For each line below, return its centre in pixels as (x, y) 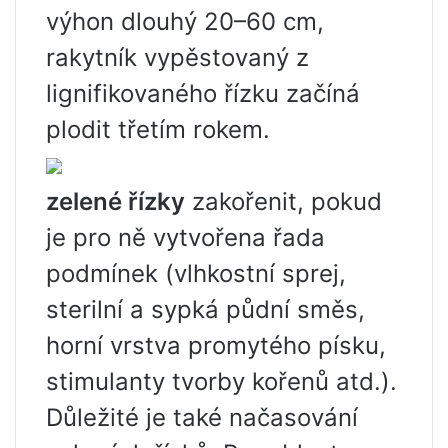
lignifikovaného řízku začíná (203, 93)
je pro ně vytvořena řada (185, 237)
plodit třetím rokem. (158, 129)
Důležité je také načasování (202, 417)
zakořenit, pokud (283, 201)
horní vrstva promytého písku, (216, 345)
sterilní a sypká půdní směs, (205, 309)
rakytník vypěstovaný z (177, 57)
